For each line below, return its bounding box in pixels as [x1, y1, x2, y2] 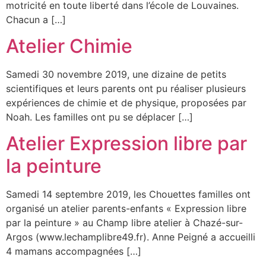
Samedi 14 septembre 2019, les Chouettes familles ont [6, 188, 251, 201]
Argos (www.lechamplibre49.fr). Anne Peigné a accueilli [6, 231, 255, 243]
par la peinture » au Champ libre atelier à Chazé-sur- [6, 217, 243, 229]
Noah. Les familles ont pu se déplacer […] [6, 110, 193, 123]
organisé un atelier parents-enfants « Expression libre [6, 202, 246, 215]
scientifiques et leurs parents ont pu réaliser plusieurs [6, 82, 246, 94]
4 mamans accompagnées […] [6, 245, 141, 258]
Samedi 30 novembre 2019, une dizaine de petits [6, 68, 226, 80]
